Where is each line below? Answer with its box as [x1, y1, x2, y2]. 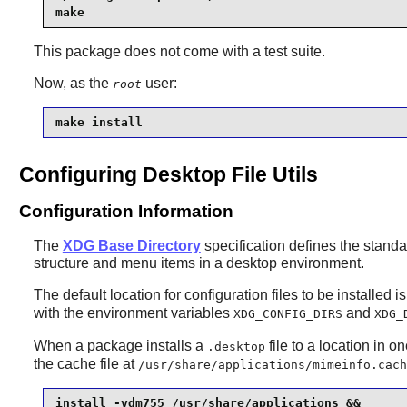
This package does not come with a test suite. [33, 43, 325, 59]
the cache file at [33, 355, 138, 372]
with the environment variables [33, 304, 233, 321]
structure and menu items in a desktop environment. [33, 254, 364, 271]
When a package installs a [33, 337, 207, 353]
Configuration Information [18, 201, 233, 221]
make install [55, 115, 143, 130]
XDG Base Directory [62, 237, 201, 253]
